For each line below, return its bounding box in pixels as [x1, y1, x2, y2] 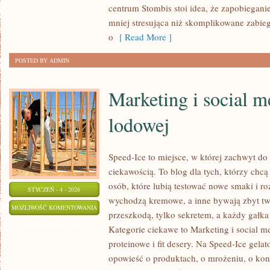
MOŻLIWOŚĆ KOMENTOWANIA [11, 203, 97, 212]
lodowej [108, 111, 169, 137]
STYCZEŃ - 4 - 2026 [28, 185, 81, 193]
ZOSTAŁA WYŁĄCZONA [21, 218, 87, 227]
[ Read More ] [113, 31, 172, 43]
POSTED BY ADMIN [15, 56, 69, 64]
